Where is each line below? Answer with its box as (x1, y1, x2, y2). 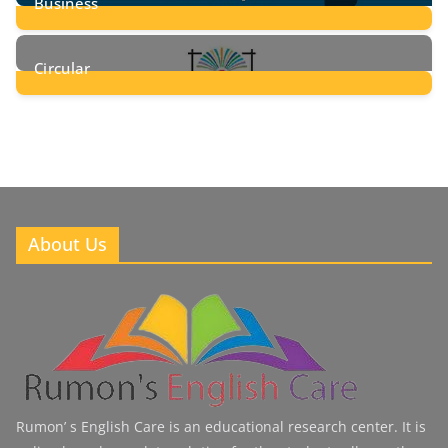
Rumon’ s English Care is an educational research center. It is (16, 416, 426, 436)
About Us (28, 231, 107, 256)
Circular (34, 57, 91, 78)
